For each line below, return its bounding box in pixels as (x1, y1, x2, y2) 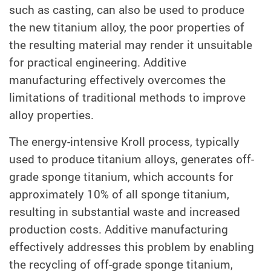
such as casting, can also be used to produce (9, 2, 244, 18)
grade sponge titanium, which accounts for (9, 169, 233, 185)
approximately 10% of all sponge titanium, (9, 186, 229, 203)
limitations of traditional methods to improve (9, 90, 246, 106)
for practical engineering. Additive (9, 54, 186, 71)
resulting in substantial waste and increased (9, 204, 240, 220)
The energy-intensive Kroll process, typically (9, 134, 240, 150)
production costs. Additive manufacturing (9, 221, 228, 238)
